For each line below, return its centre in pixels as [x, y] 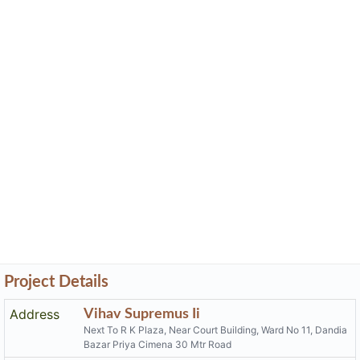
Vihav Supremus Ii [142, 314]
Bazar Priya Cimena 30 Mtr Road [158, 344]
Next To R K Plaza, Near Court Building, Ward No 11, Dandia [216, 330]
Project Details [56, 282]
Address [35, 314]
